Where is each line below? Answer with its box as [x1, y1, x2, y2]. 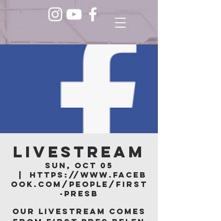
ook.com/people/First [10, 179, 147, 189]
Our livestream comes [12, 206, 146, 216]
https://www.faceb [29, 170, 147, 180]
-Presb [60, 188, 98, 198]
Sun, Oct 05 [45, 160, 113, 170]
